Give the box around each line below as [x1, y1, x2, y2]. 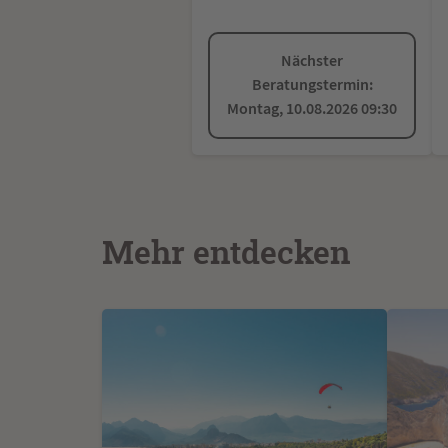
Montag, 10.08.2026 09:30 [227, 98, 397, 120]
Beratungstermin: [251, 74, 373, 96]
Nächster [281, 50, 343, 72]
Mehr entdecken [102, 237, 351, 270]
